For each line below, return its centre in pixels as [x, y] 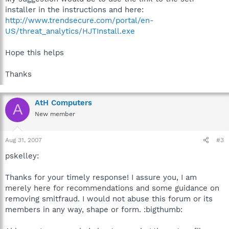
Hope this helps [35, 52]
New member [55, 114]
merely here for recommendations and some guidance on [112, 188]
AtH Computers [63, 102]
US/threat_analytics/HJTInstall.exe [70, 31]
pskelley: [22, 156]
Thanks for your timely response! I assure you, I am [101, 177]
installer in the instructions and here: [74, 9]
